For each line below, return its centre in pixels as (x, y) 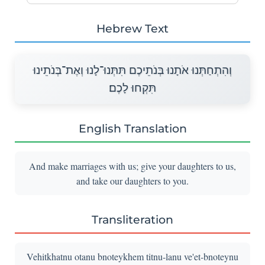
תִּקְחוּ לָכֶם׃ (132, 88)
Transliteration (132, 219)
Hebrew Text (132, 28)
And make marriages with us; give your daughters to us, (132, 166)
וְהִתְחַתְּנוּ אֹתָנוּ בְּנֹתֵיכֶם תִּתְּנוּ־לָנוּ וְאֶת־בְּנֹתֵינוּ (132, 70)
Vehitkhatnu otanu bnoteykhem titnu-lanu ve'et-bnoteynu (132, 256)
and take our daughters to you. (132, 180)
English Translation (132, 128)
